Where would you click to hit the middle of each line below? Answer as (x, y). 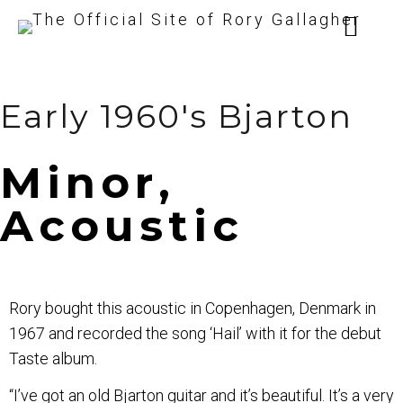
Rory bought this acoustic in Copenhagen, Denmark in (193, 309)
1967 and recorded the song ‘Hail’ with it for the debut (195, 334)
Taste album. (53, 359)
